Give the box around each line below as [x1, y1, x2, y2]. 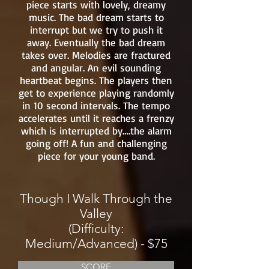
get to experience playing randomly [18, 86, 174, 99]
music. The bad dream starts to [28, 11, 164, 23]
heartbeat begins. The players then [20, 74, 172, 86]
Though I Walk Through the [20, 191, 172, 206]
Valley [80, 206, 112, 221]
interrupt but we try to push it [29, 23, 163, 36]
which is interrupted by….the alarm [20, 124, 172, 137]
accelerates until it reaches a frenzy [18, 112, 174, 124]
